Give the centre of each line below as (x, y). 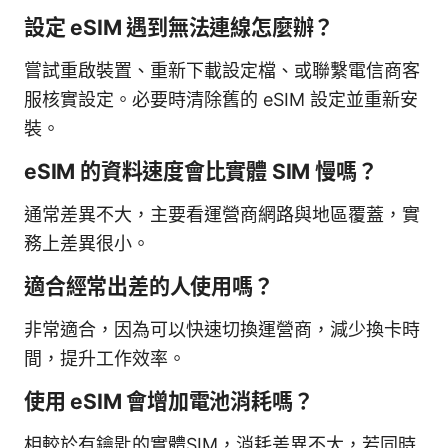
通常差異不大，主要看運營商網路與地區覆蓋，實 (222, 214)
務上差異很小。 (87, 243)
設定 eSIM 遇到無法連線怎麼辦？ (179, 27)
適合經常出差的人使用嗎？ (149, 286)
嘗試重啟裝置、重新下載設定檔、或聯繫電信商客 (222, 70)
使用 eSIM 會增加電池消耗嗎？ (169, 401)
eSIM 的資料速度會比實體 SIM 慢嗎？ (201, 171)
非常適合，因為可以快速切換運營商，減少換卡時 (222, 329)
